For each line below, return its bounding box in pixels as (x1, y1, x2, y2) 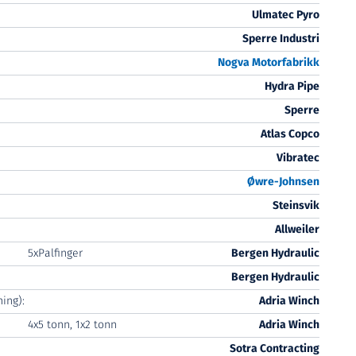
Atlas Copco (260, 125, 319, 143)
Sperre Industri (242, 29, 319, 48)
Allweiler (274, 220, 319, 238)
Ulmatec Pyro (251, 6, 319, 24)
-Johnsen (273, 172, 319, 191)
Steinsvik (272, 196, 319, 215)
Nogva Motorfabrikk (217, 53, 319, 72)
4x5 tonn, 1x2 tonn (27, 315, 117, 334)
